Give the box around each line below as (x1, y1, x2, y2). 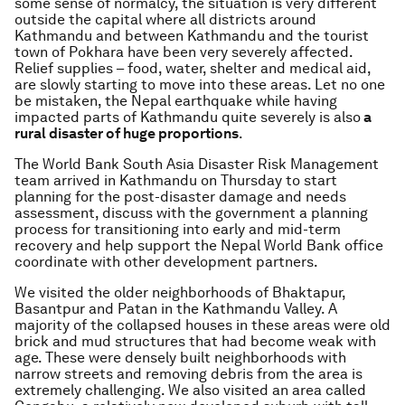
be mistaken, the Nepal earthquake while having (14, 92, 337, 109)
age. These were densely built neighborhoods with (14, 349, 346, 366)
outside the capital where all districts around (14, 11, 316, 28)
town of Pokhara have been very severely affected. (14, 43, 353, 61)
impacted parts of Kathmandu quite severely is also (14, 108, 361, 126)
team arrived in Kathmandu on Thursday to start (14, 172, 337, 189)
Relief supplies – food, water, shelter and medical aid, (14, 60, 371, 77)
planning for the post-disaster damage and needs (14, 188, 346, 205)
